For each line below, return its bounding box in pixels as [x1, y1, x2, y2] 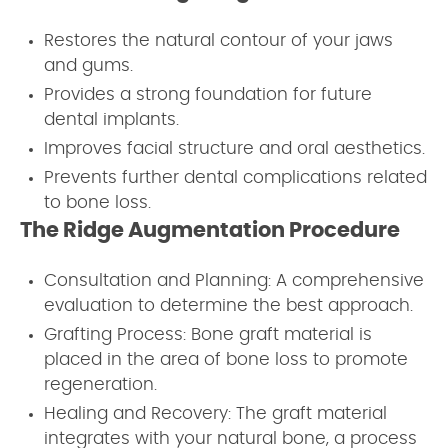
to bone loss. [44, 194, 151, 211]
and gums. [44, 57, 133, 74]
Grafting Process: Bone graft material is [44, 326, 372, 343]
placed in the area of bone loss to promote [44, 351, 408, 368]
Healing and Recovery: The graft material [44, 405, 387, 422]
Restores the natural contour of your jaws [44, 32, 393, 49]
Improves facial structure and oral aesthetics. [44, 140, 425, 157]
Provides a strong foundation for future [44, 86, 372, 103]
